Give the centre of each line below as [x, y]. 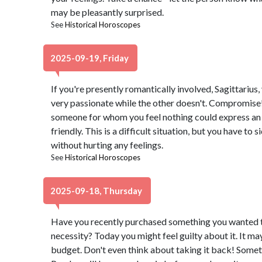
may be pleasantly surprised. [107, 12]
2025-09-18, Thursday [97, 191]
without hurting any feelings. [107, 145]
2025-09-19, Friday [90, 58]
